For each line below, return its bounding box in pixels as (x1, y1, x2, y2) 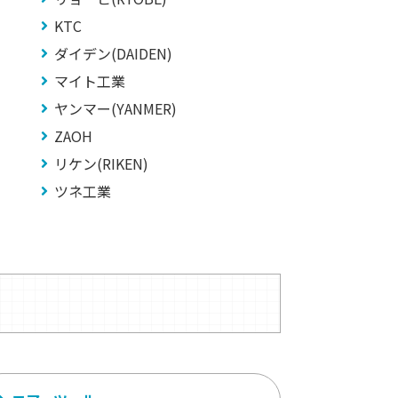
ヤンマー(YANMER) (54, 98, 177, 119)
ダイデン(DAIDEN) (54, 43, 172, 64)
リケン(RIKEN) (54, 153, 148, 174)
